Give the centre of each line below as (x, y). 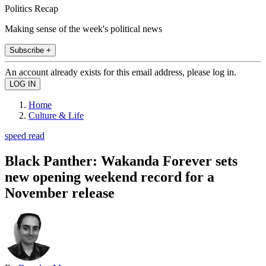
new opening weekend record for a (110, 177)
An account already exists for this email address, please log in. (121, 72)
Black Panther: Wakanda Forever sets (121, 161)
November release (60, 193)
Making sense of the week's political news (83, 28)
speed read (25, 135)
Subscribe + (30, 50)
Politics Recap (31, 8)
